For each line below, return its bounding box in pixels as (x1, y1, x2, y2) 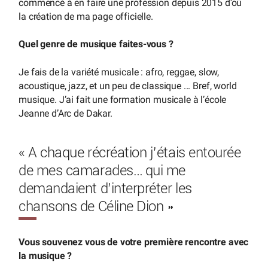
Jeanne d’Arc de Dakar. (19, 107, 112, 119)
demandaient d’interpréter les (19, 181, 192, 196)
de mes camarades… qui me (19, 163, 185, 178)
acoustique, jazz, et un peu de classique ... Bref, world (19, 80, 237, 92)
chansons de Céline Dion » (19, 199, 173, 214)
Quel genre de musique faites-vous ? (19, 38, 173, 50)
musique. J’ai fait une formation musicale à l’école (19, 93, 227, 105)
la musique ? (19, 249, 72, 261)
